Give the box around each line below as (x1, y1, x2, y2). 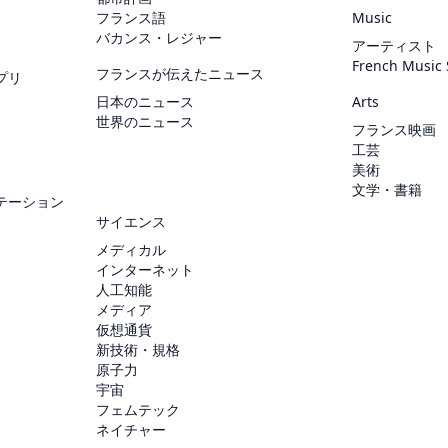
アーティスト (352, 36, 436, 56)
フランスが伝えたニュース (96, 64, 264, 84)
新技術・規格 (96, 340, 180, 360)
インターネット (96, 260, 194, 280)
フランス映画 (352, 120, 436, 140)
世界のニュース (96, 112, 194, 132)
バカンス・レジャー (96, 28, 222, 48)
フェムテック (96, 400, 180, 420)
